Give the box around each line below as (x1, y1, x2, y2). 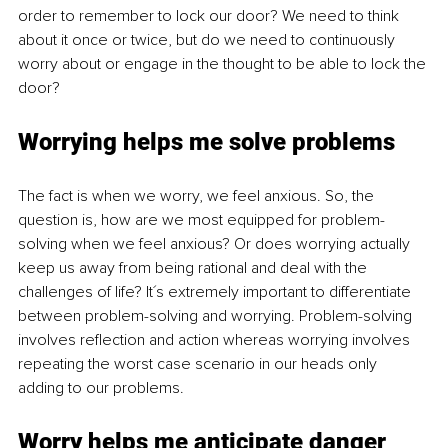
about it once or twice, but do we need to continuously (18, 29, 399, 50)
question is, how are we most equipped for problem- (18, 209, 385, 230)
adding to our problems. (18, 377, 184, 398)
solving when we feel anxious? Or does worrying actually (18, 233, 414, 254)
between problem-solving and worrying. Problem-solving (18, 305, 416, 326)
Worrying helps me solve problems (18, 127, 395, 156)
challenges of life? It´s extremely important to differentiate (18, 281, 415, 302)
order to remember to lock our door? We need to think (18, 5, 403, 26)
